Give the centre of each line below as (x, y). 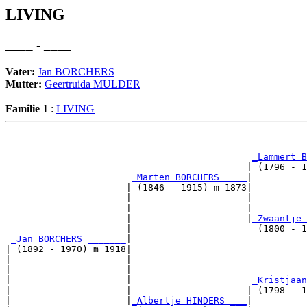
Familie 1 (27, 108)
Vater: (22, 71)
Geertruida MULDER (93, 84)
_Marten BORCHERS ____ (189, 177)
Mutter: (25, 84)
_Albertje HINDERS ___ (189, 300)
